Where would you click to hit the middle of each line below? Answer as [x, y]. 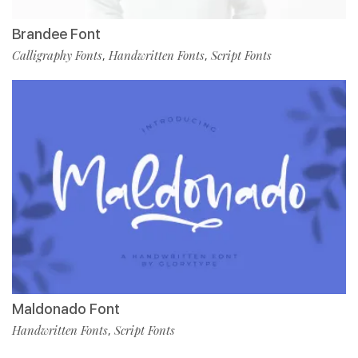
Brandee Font [56, 34]
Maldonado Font [66, 309]
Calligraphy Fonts [57, 56]
